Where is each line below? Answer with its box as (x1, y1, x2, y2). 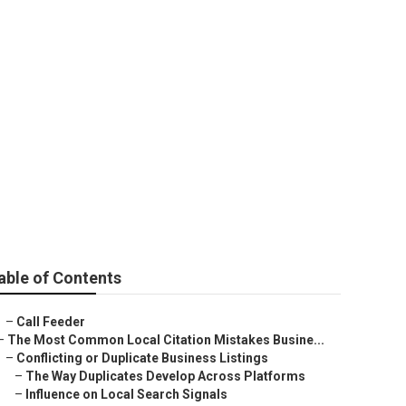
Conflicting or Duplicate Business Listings (16, 351, 268, 365)
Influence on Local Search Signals (25, 387, 227, 401)
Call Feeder (16, 314, 85, 329)
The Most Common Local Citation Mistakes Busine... (7, 333, 324, 347)
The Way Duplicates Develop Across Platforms (25, 369, 305, 383)
